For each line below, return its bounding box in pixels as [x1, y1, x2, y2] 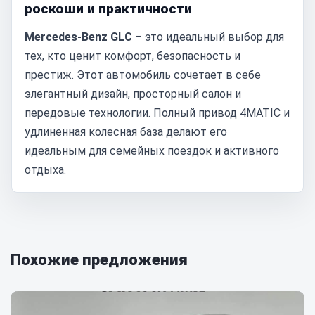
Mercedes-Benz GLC [25, 30, 132, 44]
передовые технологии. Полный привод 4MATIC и [25, 106, 290, 120]
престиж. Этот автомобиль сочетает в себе [25, 68, 261, 82]
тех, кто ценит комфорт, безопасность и [25, 49, 240, 63]
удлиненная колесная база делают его [25, 125, 227, 139]
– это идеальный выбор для [132, 30, 284, 44]
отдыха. [25, 163, 66, 176]
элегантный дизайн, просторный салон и [25, 87, 241, 101]
